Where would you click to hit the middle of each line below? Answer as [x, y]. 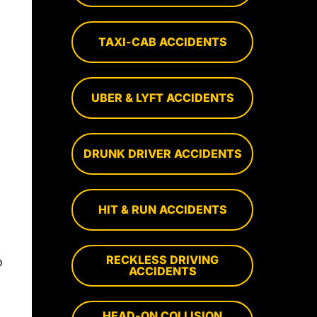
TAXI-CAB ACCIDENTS [162, 42]
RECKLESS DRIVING [163, 260]
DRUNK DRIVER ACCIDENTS [162, 154]
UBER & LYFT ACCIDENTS [162, 98]
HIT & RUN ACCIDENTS [162, 210]
